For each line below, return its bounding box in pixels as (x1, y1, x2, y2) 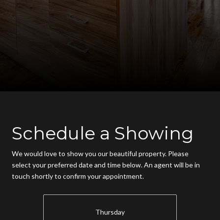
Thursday (95, 208, 125, 217)
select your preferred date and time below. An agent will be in (12, 160, 200, 169)
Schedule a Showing (12, 122, 193, 144)
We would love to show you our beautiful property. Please (12, 149, 189, 158)
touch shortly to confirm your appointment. (12, 171, 144, 180)
